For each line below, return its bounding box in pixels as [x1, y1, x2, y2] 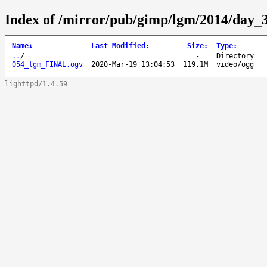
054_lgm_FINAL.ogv [12, 60, 83, 69]
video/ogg [216, 60, 254, 69]
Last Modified [91, 41, 145, 50]
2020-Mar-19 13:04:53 [91, 60, 175, 69]
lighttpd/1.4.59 [5, 79, 67, 88]
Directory [216, 51, 254, 60]
